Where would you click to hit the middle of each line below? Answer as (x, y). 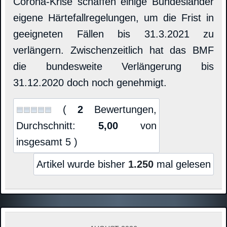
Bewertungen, (120, 110)
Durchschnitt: (57, 126)
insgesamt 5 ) (47, 142)
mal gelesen (182, 164)
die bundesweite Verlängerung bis (113, 67)
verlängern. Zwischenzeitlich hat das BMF (113, 50)
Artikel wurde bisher (82, 164)
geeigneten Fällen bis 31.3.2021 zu (113, 34)
